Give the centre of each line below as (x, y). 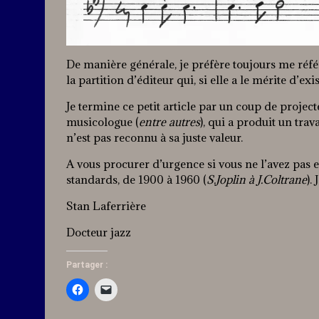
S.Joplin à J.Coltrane (257, 180)
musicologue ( (103, 122)
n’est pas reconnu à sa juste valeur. (155, 138)
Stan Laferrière (106, 206)
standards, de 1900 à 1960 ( (136, 180)
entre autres (169, 122)
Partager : (87, 265)
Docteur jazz (99, 232)
